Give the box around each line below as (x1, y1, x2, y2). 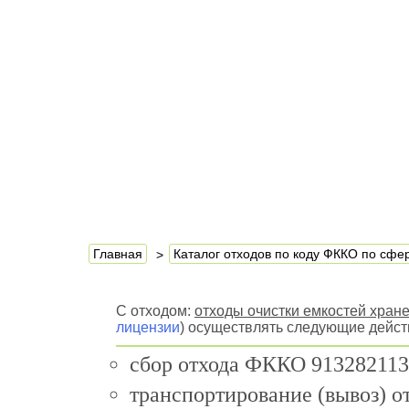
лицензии (116, 320, 180, 335)
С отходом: (116, 303, 194, 319)
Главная (93, 246, 142, 261)
